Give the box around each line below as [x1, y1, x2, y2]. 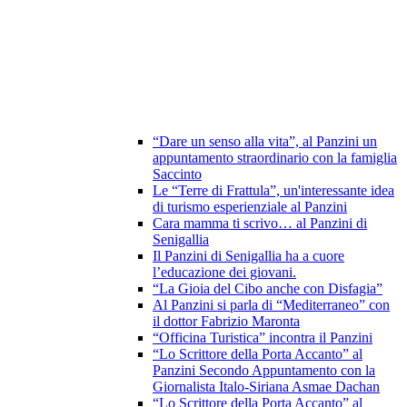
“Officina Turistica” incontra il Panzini [153, 330, 372, 346]
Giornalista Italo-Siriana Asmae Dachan [153, 379, 380, 395]
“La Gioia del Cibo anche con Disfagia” [153, 281, 382, 297]
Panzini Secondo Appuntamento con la [153, 362, 375, 379]
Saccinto [153, 166, 202, 183]
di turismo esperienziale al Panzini [153, 199, 347, 215]
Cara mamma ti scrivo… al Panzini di [153, 215, 367, 232]
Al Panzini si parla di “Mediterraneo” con [153, 297, 390, 313]
